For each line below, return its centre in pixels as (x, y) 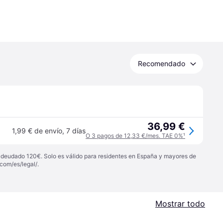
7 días (76, 131)
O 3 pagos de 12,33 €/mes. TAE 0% (134, 136)
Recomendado (162, 63)
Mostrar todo (180, 204)
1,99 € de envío (37, 131)
